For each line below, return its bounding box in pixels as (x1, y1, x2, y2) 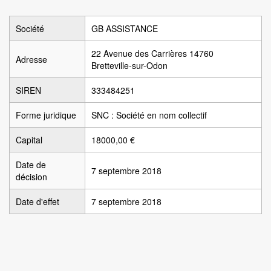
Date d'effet (16, 195, 59, 207)
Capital (16, 134, 42, 146)
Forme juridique (16, 109, 76, 121)
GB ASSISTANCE (91, 22, 158, 34)
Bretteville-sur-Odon (91, 59, 168, 71)
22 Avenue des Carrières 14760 (91, 47, 214, 59)
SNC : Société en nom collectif (91, 109, 207, 121)
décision (16, 171, 47, 183)
